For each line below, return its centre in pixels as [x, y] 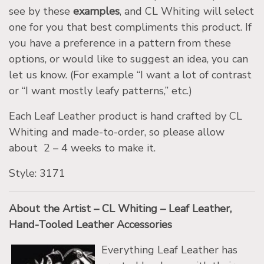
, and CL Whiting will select [187, 11]
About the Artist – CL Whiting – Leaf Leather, [120, 209]
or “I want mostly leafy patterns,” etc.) [102, 91]
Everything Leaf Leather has [169, 250]
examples [96, 11]
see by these [41, 11]
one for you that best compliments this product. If [130, 27]
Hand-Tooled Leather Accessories [90, 225]
